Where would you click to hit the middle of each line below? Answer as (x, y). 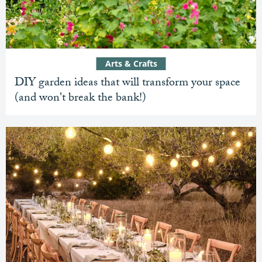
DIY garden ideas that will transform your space (127, 84)
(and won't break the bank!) (80, 99)
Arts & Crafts (131, 64)
